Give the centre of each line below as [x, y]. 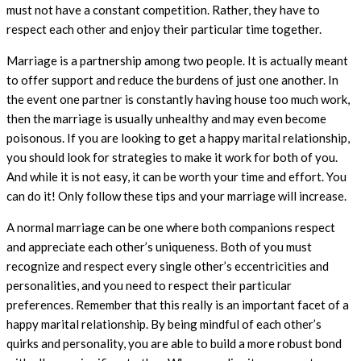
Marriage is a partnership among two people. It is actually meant [177, 60]
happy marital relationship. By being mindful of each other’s [164, 324]
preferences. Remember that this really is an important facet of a [178, 304]
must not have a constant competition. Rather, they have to [163, 9]
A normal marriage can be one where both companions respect [171, 227]
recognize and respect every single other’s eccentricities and [168, 266]
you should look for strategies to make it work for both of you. [172, 157]
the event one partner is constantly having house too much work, [178, 99]
